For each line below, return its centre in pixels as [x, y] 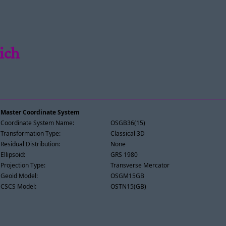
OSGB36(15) [128, 123]
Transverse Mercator [140, 165]
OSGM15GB [128, 176]
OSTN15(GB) [129, 186]
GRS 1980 [124, 154]
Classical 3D [128, 133]
